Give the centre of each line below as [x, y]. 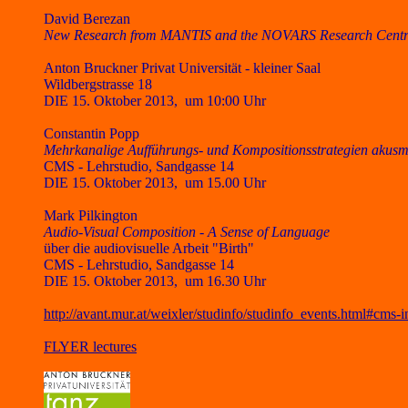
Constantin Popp [92, 133]
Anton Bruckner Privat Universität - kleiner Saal [182, 68]
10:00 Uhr [236, 101]
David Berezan [87, 19]
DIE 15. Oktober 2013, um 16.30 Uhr [155, 281]
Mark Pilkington [91, 215]
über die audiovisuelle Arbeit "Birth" [149, 248]
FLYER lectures [90, 347]
